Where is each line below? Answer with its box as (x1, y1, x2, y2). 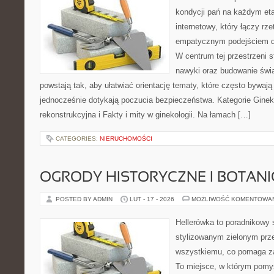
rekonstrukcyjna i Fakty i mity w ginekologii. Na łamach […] (40, 110, 251, 119)
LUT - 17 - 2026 (130, 196, 174, 202)
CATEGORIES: (56, 135, 100, 142)
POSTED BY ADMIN (56, 196, 114, 202)
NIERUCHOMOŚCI (100, 135, 152, 142)
